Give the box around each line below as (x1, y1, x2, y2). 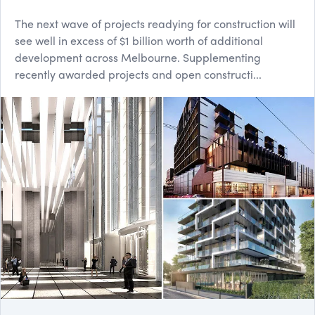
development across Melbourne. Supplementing (15, 49, 261, 65)
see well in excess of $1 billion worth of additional (15, 32, 263, 49)
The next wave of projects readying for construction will (15, 15, 295, 32)
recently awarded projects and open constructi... (15, 66, 262, 82)
